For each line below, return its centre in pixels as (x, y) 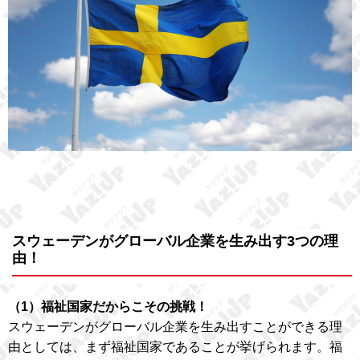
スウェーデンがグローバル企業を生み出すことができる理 (175, 326)
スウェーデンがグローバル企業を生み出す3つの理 (175, 241)
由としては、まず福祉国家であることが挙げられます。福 (175, 346)
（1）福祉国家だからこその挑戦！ (108, 306)
